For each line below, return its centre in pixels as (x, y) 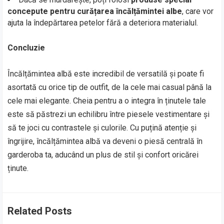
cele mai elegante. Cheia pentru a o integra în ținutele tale (107, 101)
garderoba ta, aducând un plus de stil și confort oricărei (103, 155)
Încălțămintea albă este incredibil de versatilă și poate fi (106, 74)
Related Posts (40, 211)
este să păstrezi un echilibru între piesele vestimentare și (109, 114)
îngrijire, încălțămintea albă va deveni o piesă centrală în (105, 141)
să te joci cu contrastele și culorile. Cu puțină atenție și (102, 128)
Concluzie (26, 48)
